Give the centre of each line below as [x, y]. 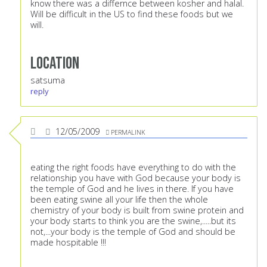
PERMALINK [128, 132]
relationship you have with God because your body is [136, 178]
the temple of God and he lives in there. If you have [132, 189]
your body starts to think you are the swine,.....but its [133, 221]
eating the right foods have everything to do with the [133, 167]
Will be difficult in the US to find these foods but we [132, 14]
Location [55, 64]
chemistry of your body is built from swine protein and [137, 210]
